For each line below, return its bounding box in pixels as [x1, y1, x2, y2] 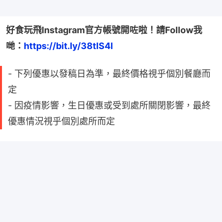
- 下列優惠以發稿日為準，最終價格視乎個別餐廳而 [8, 68, 211, 79]
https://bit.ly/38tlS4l [24, 40, 113, 51]
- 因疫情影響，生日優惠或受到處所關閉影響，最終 [8, 100, 211, 111]
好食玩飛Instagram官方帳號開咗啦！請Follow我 [6, 24, 202, 35]
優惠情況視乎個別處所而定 [8, 115, 115, 126]
